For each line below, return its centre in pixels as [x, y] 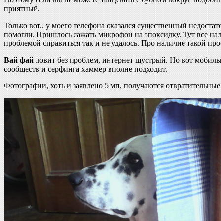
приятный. [22, 8]
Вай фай [19, 60]
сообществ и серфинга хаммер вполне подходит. [86, 69]
